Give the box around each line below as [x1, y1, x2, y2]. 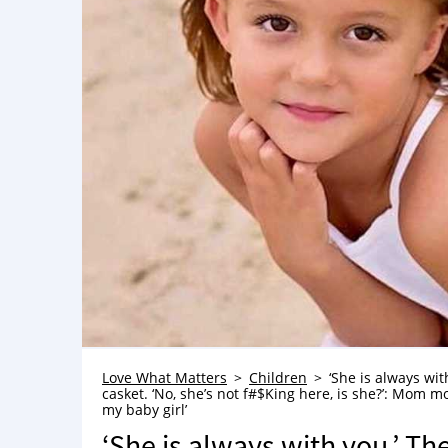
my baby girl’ [102, 400, 187, 419]
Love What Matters [102, 368, 227, 387]
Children [249, 368, 307, 387]
